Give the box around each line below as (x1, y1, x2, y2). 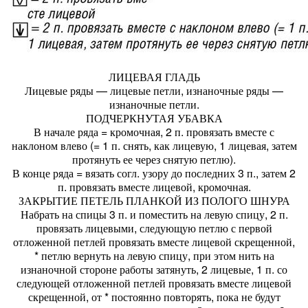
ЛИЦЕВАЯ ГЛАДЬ (108, 69, 200, 85)
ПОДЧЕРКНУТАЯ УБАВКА (85, 110, 223, 126)
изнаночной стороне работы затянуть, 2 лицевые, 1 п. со (21, 261, 287, 277)
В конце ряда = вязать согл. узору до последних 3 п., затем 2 (12, 165, 296, 181)
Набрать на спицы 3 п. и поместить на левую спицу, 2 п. (20, 206, 288, 222)
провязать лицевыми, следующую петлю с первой (36, 220, 272, 236)
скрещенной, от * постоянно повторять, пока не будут (27, 289, 280, 305)
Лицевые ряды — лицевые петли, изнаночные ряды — (25, 82, 283, 98)
